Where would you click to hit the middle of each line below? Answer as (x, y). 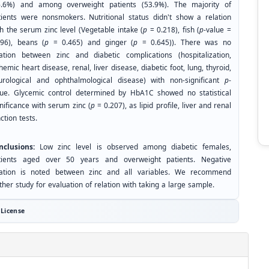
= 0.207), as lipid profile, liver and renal (163, 106)
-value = (218, 30)
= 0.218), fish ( (174, 30)
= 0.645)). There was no (187, 43)
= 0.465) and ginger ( (93, 43)
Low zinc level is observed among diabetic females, (133, 147)
